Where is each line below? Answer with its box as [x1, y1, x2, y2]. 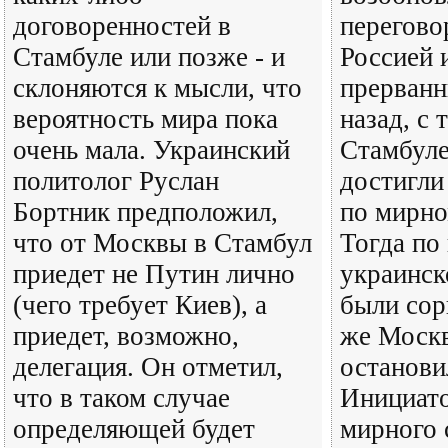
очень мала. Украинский [13, 135, 290, 165]
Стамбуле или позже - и [13, 42, 285, 72]
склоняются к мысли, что [13, 73, 302, 103]
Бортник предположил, [13, 197, 278, 227]
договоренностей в [13, 11, 231, 41]
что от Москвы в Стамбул [13, 228, 312, 258]
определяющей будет [13, 414, 255, 444]
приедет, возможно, [13, 321, 239, 351]
